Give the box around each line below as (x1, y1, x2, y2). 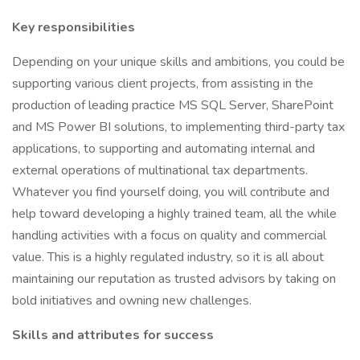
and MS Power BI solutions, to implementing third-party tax (12, 118, 345, 136)
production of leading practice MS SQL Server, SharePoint (12, 96, 333, 114)
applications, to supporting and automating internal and (12, 140, 315, 157)
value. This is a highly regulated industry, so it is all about (12, 248, 324, 266)
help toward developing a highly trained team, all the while (12, 205, 337, 223)
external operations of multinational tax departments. (12, 162, 308, 179)
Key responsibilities (12, 18, 135, 36)
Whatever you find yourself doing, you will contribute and (12, 183, 329, 201)
